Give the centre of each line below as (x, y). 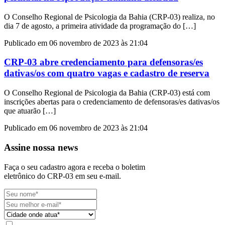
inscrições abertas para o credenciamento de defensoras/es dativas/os (112, 102)
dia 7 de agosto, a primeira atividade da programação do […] (100, 26)
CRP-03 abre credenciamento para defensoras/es (103, 62)
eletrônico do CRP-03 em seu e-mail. (63, 176)
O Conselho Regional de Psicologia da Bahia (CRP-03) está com (107, 93)
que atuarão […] (30, 111)
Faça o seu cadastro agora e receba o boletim (75, 167)
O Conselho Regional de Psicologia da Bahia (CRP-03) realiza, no (109, 17)
